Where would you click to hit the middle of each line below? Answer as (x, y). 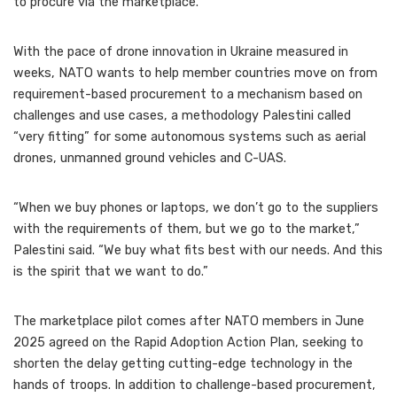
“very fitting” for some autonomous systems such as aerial (190, 136)
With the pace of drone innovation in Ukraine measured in (181, 51)
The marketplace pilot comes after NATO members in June (189, 321)
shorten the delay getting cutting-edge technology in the (183, 363)
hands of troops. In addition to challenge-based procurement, (195, 385)
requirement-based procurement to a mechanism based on (188, 94)
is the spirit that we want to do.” (111, 271)
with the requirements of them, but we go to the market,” (187, 229)
